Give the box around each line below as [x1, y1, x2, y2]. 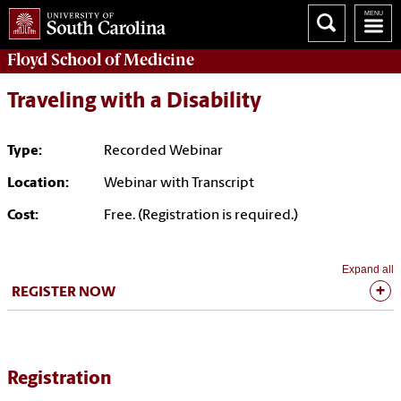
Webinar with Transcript [104, 176, 254, 192]
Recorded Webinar [104, 144, 223, 159]
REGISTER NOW [12, 286, 115, 301]
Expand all [342, 263, 394, 277]
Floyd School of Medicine [7, 49, 194, 70]
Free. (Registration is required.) [104, 209, 298, 224]
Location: [7, 176, 69, 192]
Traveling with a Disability [7, 91, 261, 114]
